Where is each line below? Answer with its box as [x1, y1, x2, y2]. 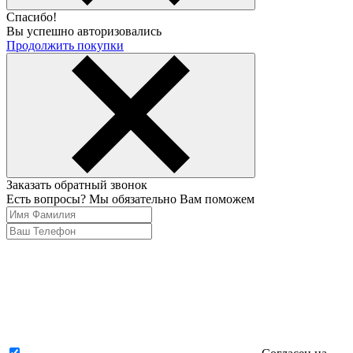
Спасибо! [6, 9, 57, 24]
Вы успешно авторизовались [6, 24, 162, 38]
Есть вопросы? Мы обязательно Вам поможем [6, 191, 255, 206]
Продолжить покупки [6, 38, 124, 52]
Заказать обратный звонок [6, 177, 147, 191]
